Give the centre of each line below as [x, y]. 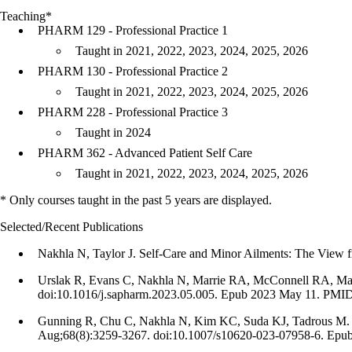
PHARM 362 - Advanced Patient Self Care [145, 153]
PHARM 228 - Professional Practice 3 [133, 112]
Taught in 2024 [113, 132]
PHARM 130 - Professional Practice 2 [133, 71]
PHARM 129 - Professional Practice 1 [133, 30]
